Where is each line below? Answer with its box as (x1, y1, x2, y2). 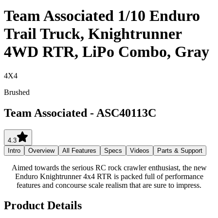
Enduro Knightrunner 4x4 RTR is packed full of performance (15, 172, 203, 181)
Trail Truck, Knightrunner (4, 25, 182, 43)
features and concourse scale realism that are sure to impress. (17, 181, 201, 189)
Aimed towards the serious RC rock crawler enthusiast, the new (11, 163, 207, 172)
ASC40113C (96, 106, 156, 119)
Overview (28, 146, 54, 154)
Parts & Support (157, 146, 202, 154)
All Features (62, 146, 96, 154)
